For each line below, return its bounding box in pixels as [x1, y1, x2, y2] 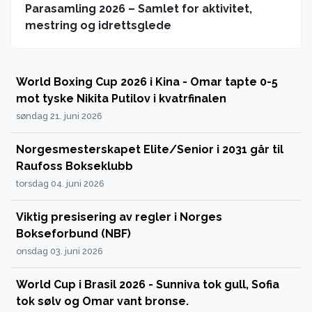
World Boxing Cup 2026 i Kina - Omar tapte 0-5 [16, 75, 278, 89]
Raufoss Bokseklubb [16, 159, 133, 173]
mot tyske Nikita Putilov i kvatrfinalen [16, 92, 226, 106]
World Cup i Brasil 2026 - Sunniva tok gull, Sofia [16, 278, 279, 292]
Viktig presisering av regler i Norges [16, 210, 222, 224]
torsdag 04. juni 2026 [16, 178, 104, 189]
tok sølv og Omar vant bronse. [16, 295, 189, 309]
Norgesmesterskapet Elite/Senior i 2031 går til [16, 143, 283, 157]
